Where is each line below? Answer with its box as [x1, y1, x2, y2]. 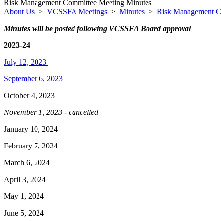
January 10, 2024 [4, 125, 58, 133]
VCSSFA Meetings [47, 7, 107, 16]
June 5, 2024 [4, 209, 44, 217]
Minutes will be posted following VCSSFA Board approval [4, 24, 191, 33]
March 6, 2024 [4, 158, 50, 167]
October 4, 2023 [4, 91, 57, 100]
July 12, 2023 [4, 58, 48, 66]
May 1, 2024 [4, 192, 44, 200]
